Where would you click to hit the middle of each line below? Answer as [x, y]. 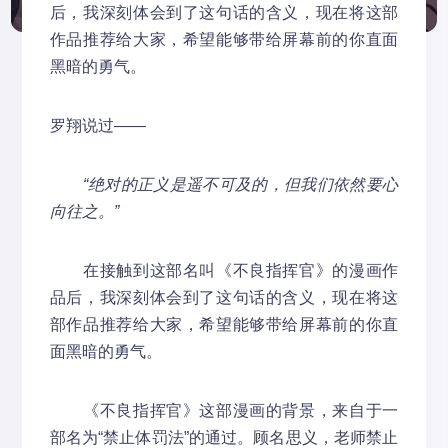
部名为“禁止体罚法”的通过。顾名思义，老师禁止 [224, 437]
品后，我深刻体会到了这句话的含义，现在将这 [224, 297]
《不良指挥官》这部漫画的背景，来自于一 [224, 410]
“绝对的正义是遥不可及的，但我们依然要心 [240, 184]
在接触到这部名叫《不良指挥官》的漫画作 [224, 270]
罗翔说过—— [97, 125]
